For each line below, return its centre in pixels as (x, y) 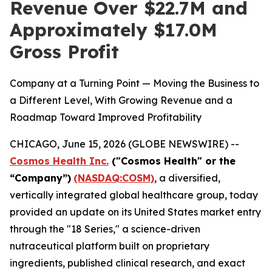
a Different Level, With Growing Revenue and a (121, 100)
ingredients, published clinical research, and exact (127, 263)
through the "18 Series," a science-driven (105, 229)
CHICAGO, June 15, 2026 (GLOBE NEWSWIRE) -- (124, 144)
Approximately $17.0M (114, 30)
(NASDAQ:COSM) (114, 178)
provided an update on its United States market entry (135, 212)
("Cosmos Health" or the (172, 161)
